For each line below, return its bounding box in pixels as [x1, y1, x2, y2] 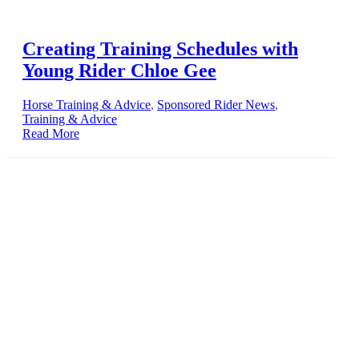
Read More [22, 127, 79, 141]
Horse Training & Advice [22, 98, 151, 112]
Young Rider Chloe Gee [22, 60, 216, 82]
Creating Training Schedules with [22, 38, 298, 60]
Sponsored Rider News [157, 98, 275, 112]
